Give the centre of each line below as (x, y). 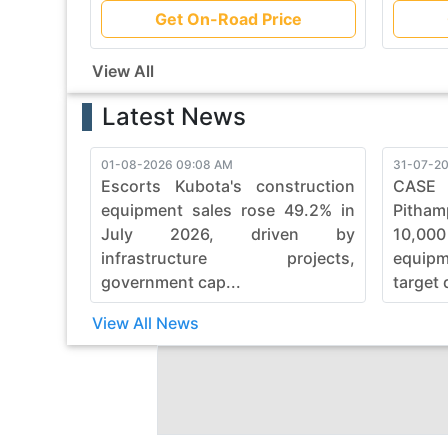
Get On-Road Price (228, 18)
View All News (146, 322)
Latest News (174, 116)
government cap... (171, 281)
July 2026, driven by (228, 233)
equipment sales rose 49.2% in (228, 209)
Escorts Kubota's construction (228, 185)
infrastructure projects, (228, 257)
